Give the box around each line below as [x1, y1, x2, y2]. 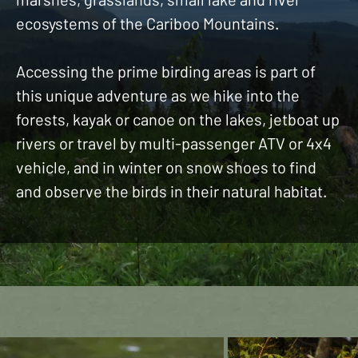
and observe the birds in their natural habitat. [16, 181, 327, 201]
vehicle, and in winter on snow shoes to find [16, 157, 316, 177]
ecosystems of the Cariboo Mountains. [16, 14, 282, 33]
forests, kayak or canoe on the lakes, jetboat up [16, 109, 340, 129]
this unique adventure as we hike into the [16, 86, 300, 105]
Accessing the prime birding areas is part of [16, 62, 316, 81]
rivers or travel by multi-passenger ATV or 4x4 [16, 133, 332, 153]
